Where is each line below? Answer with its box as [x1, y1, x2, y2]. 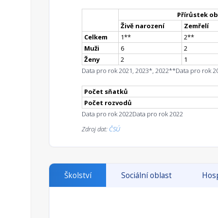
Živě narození [121, 21, 164, 31]
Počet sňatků [84, 87, 128, 96]
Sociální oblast [121, 170, 172, 181]
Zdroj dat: [82, 125, 109, 134]
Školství [64, 170, 91, 181]
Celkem [84, 33, 108, 42]
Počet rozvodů [84, 98, 132, 108]
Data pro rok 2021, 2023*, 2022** [82, 66, 176, 75]
